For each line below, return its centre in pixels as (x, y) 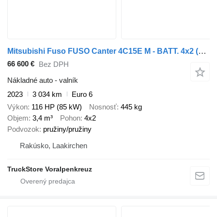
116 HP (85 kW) (57, 107)
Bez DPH (54, 64)
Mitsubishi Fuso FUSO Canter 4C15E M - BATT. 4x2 (101, 51)
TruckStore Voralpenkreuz (50, 169)
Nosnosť (103, 107)
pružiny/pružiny (67, 129)
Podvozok (23, 129)
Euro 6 (82, 94)
